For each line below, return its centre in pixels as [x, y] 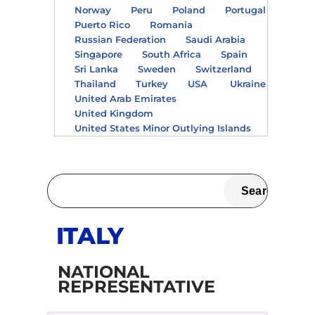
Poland [188, 9]
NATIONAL [103, 272]
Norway [92, 9]
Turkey [152, 83]
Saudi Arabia [215, 39]
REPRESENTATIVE [136, 287]
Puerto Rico [102, 24]
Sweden [156, 69]
